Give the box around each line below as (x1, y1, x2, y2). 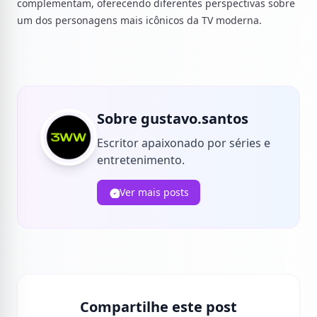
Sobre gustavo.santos (97, 109, 248, 128)
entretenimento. (97, 152, 185, 168)
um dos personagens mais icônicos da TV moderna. (17, 13, 262, 27)
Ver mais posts (120, 185, 189, 199)
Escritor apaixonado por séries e (97, 135, 270, 151)
